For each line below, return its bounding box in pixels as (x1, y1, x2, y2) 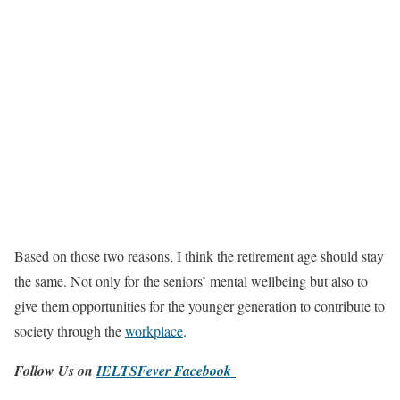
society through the (14, 321, 125, 340)
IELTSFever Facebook (96, 360, 236, 380)
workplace (125, 321, 183, 340)
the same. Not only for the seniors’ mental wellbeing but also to (14, 271, 368, 290)
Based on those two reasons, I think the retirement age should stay (14, 246, 384, 265)
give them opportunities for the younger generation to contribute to (14, 296, 385, 315)
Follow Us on (14, 360, 96, 380)
